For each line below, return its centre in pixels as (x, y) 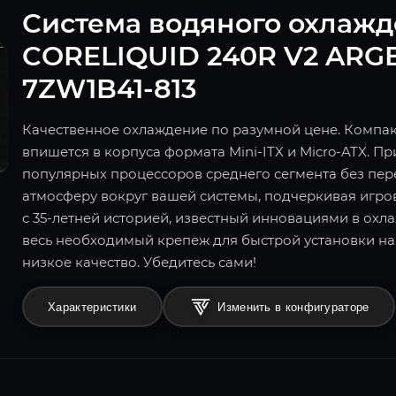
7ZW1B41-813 (109, 89)
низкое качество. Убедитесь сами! (139, 263)
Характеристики (92, 307)
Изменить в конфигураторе (293, 307)
